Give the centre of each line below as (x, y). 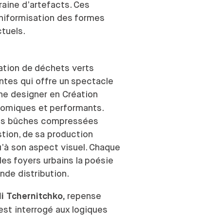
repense (84, 196)
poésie (99, 161)
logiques (90, 209)
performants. (76, 108)
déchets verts (64, 68)
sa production (64, 134)
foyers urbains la (48, 161)
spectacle (92, 81)
